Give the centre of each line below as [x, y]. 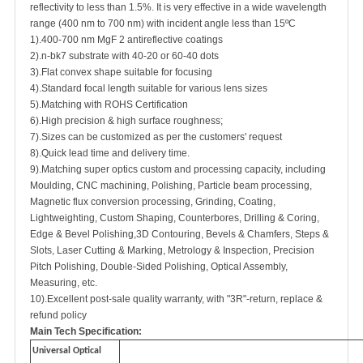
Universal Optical [67, 351]
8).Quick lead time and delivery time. [110, 153]
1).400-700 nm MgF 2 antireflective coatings [126, 40]
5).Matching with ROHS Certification [109, 105]
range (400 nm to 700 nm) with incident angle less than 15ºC [163, 23]
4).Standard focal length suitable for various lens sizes [149, 88]
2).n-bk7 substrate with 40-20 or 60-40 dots [124, 56]
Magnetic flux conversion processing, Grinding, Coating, [153, 202]
